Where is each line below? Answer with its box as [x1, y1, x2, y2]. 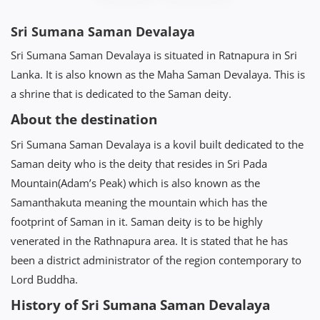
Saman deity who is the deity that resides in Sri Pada [11, 156, 267, 171]
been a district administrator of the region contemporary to [11, 252, 301, 267]
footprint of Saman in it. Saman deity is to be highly [11, 214, 263, 229]
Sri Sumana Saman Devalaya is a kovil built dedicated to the [11, 136, 304, 151]
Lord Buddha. [11, 271, 78, 286]
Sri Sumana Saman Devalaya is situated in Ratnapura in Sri [11, 47, 297, 62]
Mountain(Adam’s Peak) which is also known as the [11, 175, 260, 190]
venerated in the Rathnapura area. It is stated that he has [11, 233, 288, 248]
